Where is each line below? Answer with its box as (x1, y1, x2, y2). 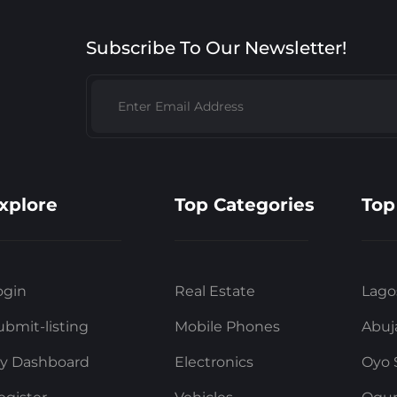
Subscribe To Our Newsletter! (86, 37, 347, 59)
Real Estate (174, 283, 255, 300)
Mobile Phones (174, 318, 280, 336)
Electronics (174, 354, 253, 371)
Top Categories (174, 194, 315, 216)
